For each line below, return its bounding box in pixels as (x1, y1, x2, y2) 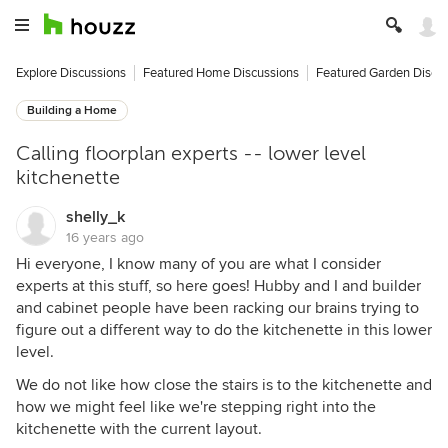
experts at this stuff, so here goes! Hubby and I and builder (16, 276, 421, 296)
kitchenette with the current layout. (16, 419, 262, 439)
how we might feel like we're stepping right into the (16, 397, 376, 417)
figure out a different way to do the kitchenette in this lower (16, 320, 432, 340)
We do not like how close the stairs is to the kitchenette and (16, 375, 432, 395)
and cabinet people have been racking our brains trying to (16, 298, 419, 318)
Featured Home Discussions (143, 65, 299, 81)
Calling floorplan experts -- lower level (16, 142, 366, 165)
